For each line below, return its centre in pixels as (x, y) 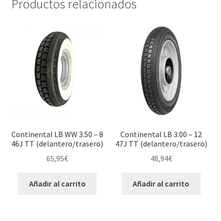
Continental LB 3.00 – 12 (161, 134)
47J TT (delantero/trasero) (161, 143)
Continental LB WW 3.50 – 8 (57, 134)
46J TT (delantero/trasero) (57, 143)
